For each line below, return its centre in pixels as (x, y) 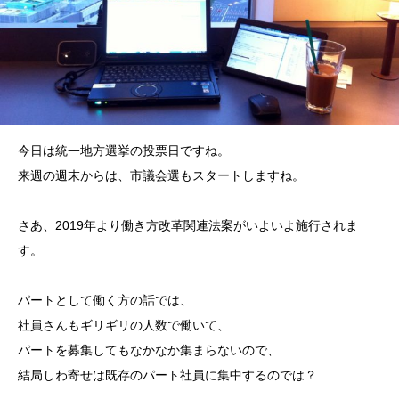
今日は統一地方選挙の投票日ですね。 (124, 151)
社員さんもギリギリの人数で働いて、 (124, 325)
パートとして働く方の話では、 (105, 300)
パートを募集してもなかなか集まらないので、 (149, 350)
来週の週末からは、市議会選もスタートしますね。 (161, 175)
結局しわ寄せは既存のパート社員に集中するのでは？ (167, 375)
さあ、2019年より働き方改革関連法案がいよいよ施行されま (188, 225)
